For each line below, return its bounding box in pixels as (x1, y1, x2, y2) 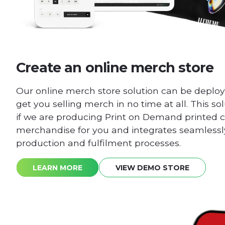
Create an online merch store (16, 59, 214, 76)
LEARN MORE (33, 163, 82, 173)
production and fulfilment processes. (16, 138, 181, 149)
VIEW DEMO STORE (116, 163, 189, 173)
